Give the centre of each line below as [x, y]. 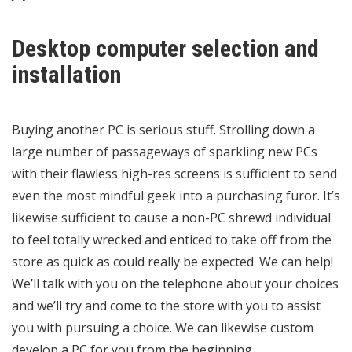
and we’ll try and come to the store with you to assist [166, 305]
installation [66, 74]
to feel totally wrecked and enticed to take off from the [172, 239]
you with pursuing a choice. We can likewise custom [163, 327]
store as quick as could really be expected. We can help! [172, 261]
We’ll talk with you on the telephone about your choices [175, 283]
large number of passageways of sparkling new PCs [165, 151]
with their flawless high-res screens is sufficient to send [174, 173]
